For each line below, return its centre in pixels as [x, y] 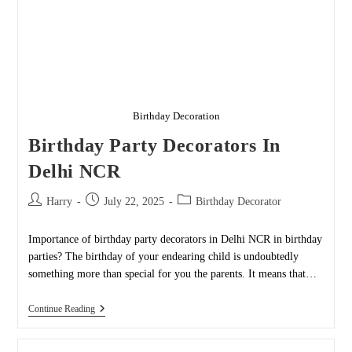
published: [107, 216]
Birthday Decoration [176, 115]
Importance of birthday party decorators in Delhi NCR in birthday [175, 239]
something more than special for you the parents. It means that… [172, 273]
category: [197, 216]
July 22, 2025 [134, 201]
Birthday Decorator [238, 201]
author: [43, 216]
